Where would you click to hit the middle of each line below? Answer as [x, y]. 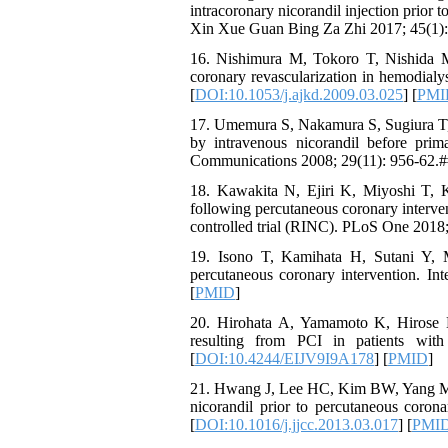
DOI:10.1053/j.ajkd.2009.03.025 [299, 94]
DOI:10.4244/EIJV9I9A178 [284, 358]
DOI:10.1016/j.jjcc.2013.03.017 [296, 424]
